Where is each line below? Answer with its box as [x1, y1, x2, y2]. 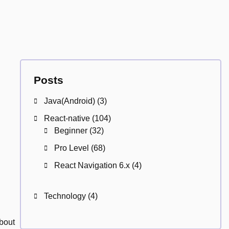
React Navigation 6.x [54, 161, 130, 170]
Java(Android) [43, 97, 95, 105]
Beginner [54, 126, 87, 135]
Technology [43, 192, 86, 200]
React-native [43, 114, 90, 123]
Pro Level [54, 144, 89, 152]
